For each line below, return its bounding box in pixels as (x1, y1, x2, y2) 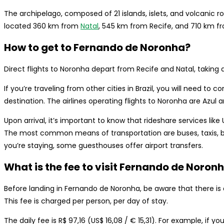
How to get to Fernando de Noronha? (4, 40, 190, 55)
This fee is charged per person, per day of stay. (4, 196, 168, 206)
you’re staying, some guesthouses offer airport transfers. (4, 140, 203, 150)
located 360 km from (4, 20, 80, 31)
